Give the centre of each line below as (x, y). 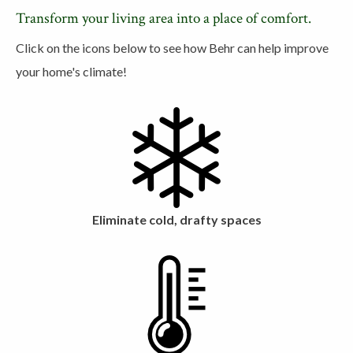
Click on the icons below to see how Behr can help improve (172, 47)
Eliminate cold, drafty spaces (176, 219)
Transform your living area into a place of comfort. (163, 18)
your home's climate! (71, 71)
